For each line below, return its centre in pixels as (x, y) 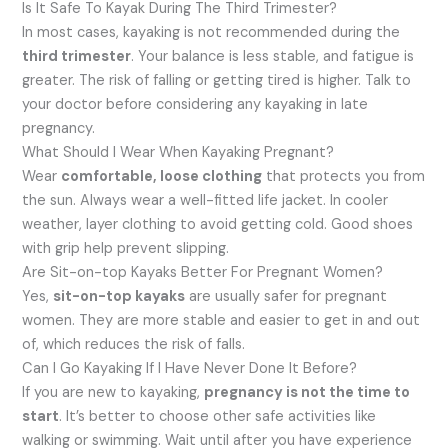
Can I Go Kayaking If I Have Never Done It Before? (190, 368)
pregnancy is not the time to (307, 392)
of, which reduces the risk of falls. (134, 344)
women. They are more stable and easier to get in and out (221, 320)
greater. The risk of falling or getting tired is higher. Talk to (217, 80)
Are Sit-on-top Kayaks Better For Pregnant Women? (203, 272)
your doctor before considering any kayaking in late (195, 104)
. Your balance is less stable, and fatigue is (273, 56)
